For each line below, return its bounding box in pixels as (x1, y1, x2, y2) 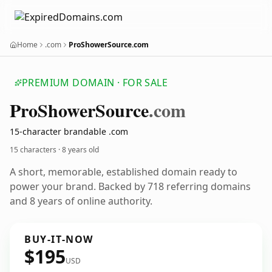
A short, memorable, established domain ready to (10, 165, 237, 178)
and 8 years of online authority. (10, 194, 152, 208)
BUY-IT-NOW (24, 233, 93, 246)
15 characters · (10, 144, 62, 155)
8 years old (62, 144, 99, 155)
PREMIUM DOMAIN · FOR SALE (22, 76, 168, 89)
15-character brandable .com (10, 126, 128, 137)
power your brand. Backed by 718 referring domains (10, 180, 251, 193)
